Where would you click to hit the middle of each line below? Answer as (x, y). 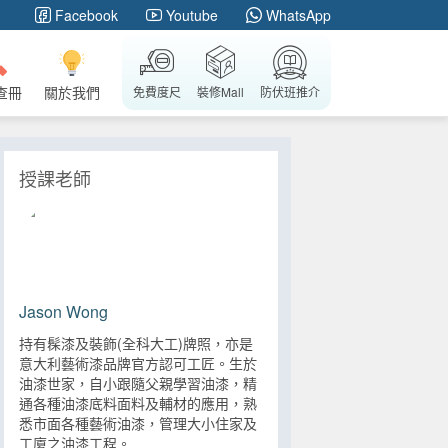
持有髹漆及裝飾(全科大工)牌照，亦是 (136, 343)
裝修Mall (220, 91)
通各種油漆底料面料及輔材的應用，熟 (138, 403)
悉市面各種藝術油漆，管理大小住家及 (138, 423)
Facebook (86, 15)
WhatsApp (298, 15)
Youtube (192, 15)
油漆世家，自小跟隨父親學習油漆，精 (138, 383)
